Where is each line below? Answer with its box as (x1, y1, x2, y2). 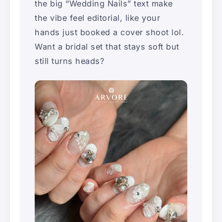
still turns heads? (35, 55, 104, 66)
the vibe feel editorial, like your (35, 12, 160, 23)
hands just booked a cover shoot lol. (35, 27, 184, 37)
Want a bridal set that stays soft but (35, 41, 179, 52)
